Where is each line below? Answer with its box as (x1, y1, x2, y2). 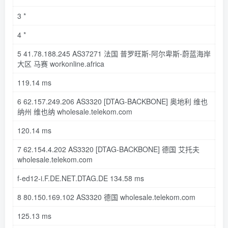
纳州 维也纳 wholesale (17, 106, 89, 117)
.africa (84, 58, 104, 69)
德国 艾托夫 (160, 144, 199, 154)
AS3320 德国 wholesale (74, 191, 152, 202)
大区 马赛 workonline (17, 58, 84, 69)
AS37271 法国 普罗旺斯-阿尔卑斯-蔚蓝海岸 (70, 48, 211, 59)
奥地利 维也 (168, 96, 208, 106)
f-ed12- (17, 173, 41, 183)
